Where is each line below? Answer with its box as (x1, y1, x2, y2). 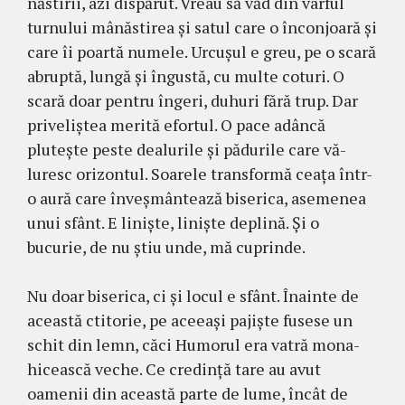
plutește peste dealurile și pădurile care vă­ (27, 138, 346, 161)
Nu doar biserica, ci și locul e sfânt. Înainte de (27, 285, 359, 307)
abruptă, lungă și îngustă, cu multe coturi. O (27, 65, 344, 88)
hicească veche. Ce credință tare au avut (27, 358, 321, 381)
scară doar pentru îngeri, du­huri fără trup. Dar (27, 89, 358, 112)
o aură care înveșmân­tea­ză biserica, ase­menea (27, 187, 366, 210)
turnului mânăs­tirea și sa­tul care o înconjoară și (27, 16, 377, 39)
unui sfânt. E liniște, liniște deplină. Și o (27, 212, 319, 234)
